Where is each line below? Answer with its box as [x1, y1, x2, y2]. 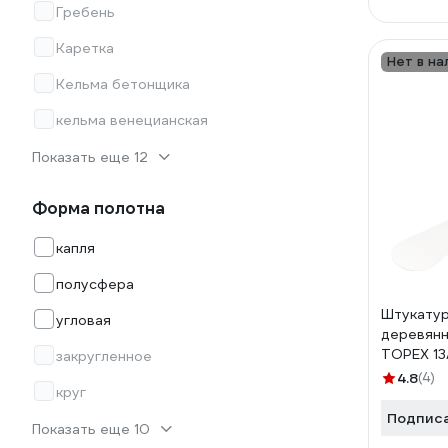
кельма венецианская [56, 111, 208, 129]
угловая [56, 311, 111, 329]
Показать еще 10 [32, 420, 150, 438]
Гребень [56, 3, 115, 21]
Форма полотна [32, 198, 165, 219]
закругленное [56, 347, 152, 365]
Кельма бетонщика [56, 75, 190, 93]
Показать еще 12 [32, 148, 148, 166]
